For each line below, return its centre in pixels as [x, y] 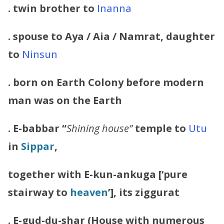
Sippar [38, 146]
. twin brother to [52, 8]
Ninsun [40, 54]
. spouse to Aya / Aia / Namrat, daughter [111, 36]
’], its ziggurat [144, 192]
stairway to [39, 192]
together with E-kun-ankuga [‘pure [98, 174]
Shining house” [99, 128]
